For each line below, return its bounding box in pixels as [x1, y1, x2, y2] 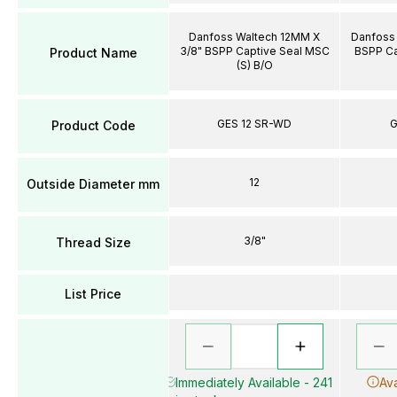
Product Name [49, 45, 137, 60]
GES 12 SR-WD [217, 116, 292, 130]
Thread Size [55, 235, 131, 250]
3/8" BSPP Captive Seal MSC [179, 43, 330, 58]
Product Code [51, 118, 136, 133]
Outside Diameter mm [27, 176, 160, 191]
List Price [65, 286, 121, 301]
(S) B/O [236, 58, 273, 72]
